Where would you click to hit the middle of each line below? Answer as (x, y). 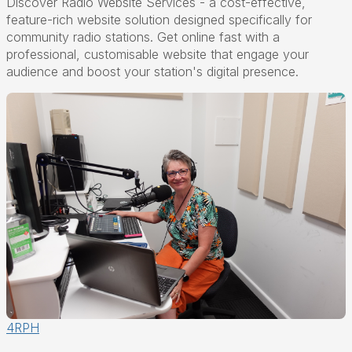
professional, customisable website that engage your (158, 54)
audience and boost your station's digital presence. (152, 71)
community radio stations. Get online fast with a (143, 37)
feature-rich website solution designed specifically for (159, 20)
